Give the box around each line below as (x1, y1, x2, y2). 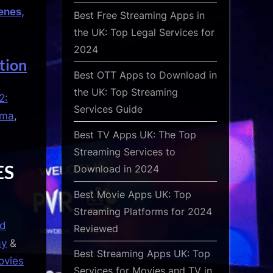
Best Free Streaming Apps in (74, 9, 205, 21)
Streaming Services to (74, 145, 175, 158)
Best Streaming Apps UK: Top (74, 247, 210, 260)
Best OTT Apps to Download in (74, 68, 217, 81)
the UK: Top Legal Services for (74, 26, 214, 38)
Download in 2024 (74, 162, 159, 175)
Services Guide (74, 102, 143, 115)
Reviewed (74, 222, 118, 235)
